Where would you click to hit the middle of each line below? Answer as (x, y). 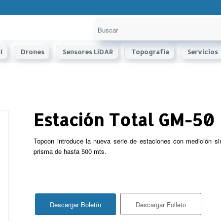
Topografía (150, 52)
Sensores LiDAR (88, 52)
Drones (32, 52)
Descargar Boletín (76, 204)
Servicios (203, 52)
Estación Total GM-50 (124, 120)
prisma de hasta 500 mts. (70, 151)
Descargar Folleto (161, 204)
